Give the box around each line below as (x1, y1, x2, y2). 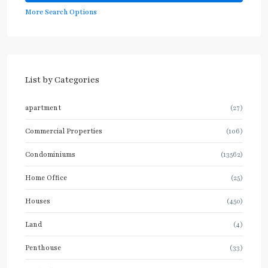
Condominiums (25, 150, 75, 159)
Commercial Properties (25, 126, 102, 136)
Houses (25, 196, 50, 206)
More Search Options (25, 7, 97, 17)
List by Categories (25, 74, 99, 86)
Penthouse (25, 243, 61, 252)
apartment (25, 103, 61, 112)
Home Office (25, 173, 67, 182)
